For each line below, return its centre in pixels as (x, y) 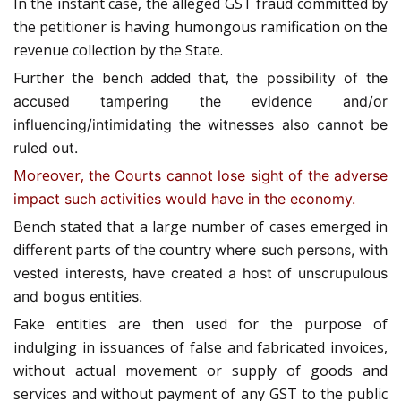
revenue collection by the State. (118, 50)
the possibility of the (312, 77)
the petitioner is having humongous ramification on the (200, 26)
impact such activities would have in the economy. (184, 198)
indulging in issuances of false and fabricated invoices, (200, 347)
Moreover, (51, 175)
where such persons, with (301, 249)
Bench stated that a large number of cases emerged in (200, 226)
